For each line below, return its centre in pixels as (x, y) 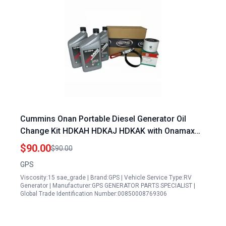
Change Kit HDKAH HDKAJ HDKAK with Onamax (107, 131)
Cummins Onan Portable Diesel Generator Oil (103, 119)
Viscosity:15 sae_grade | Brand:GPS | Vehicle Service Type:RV (106, 178)
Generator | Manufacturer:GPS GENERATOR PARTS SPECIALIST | (108, 186)
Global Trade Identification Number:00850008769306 (94, 194)
